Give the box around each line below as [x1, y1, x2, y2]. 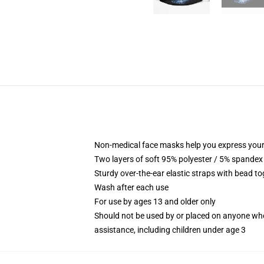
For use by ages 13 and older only [94, 197, 216, 206]
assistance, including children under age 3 [94, 225, 246, 235]
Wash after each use [94, 183, 169, 192]
